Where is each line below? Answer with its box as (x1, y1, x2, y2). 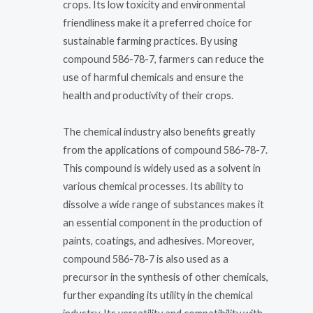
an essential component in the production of (63, 216, 263, 228)
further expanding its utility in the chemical (63, 289, 253, 301)
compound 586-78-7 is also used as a (63, 252, 228, 265)
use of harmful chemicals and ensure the (63, 71, 244, 84)
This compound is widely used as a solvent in (63, 161, 261, 174)
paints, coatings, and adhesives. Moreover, (63, 234, 254, 247)
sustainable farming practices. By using (63, 35, 238, 48)
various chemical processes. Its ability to (63, 180, 244, 192)
